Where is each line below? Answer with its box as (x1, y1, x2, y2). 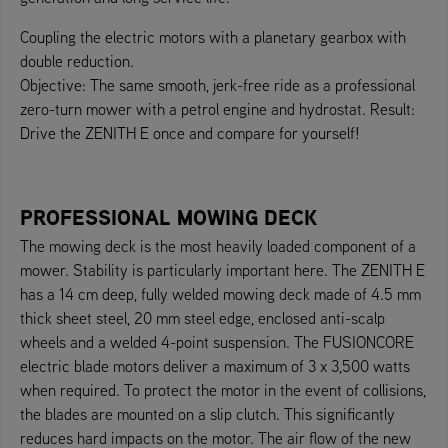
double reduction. (20, 50, 134, 71)
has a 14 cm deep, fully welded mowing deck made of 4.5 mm (20, 283, 421, 304)
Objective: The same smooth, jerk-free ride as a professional (20, 74, 415, 95)
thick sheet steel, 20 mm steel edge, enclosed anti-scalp (20, 307, 385, 328)
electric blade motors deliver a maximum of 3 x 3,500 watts (20, 355, 410, 376)
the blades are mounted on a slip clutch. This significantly (20, 403, 395, 424)
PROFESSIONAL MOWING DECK (20, 202, 317, 232)
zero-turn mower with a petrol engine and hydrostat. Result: (20, 98, 415, 119)
